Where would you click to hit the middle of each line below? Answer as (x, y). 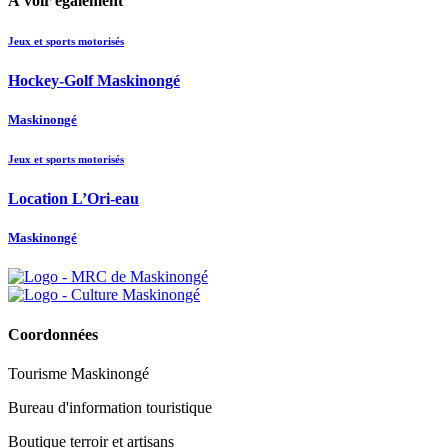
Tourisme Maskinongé (78, 373)
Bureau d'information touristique (110, 407)
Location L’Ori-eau (73, 199)
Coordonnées (53, 334)
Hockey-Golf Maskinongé (94, 80)
